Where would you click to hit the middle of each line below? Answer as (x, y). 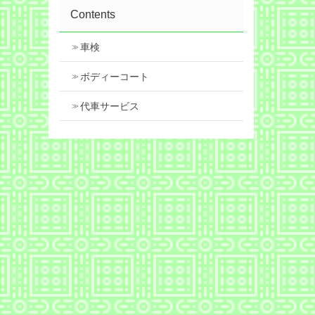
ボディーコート (114, 77)
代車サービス (109, 107)
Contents (92, 14)
